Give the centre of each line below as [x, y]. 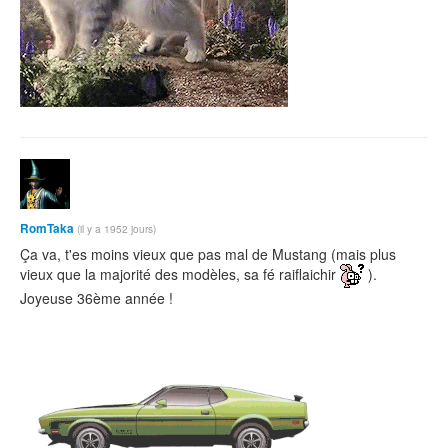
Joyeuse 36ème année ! [96, 298]
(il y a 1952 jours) [116, 228]
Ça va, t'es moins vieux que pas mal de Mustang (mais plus [208, 254]
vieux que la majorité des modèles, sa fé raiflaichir [180, 274]
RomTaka [48, 228]
